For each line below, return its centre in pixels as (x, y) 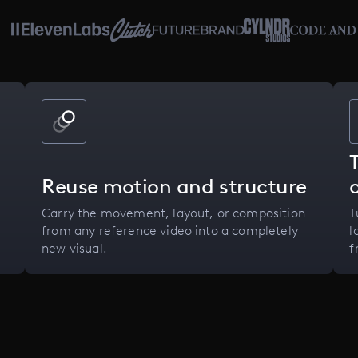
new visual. (74, 249)
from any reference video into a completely (170, 231)
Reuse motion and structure (174, 187)
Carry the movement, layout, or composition (173, 213)
